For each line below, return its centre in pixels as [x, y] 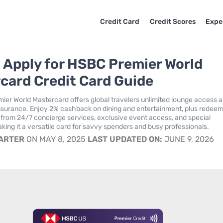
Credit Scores [172, 21]
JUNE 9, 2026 [188, 139]
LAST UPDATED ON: [125, 139]
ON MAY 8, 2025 [56, 139]
